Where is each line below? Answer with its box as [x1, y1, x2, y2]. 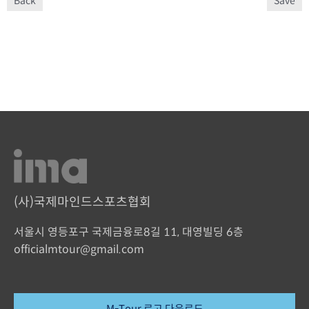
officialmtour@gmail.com [14, 243, 144, 257]
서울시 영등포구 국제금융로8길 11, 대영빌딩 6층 [14, 226, 243, 239]
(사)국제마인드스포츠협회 [14, 195, 151, 210]
